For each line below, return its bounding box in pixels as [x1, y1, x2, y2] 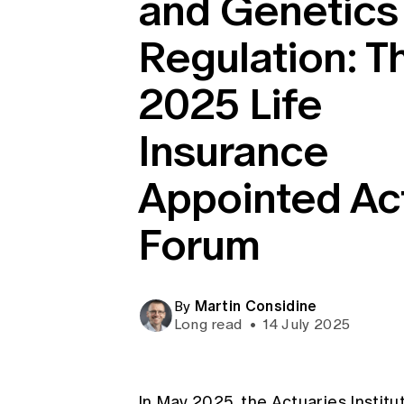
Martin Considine [194, 295, 317, 317]
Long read [173, 316, 246, 333]
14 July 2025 [260, 316, 351, 333]
